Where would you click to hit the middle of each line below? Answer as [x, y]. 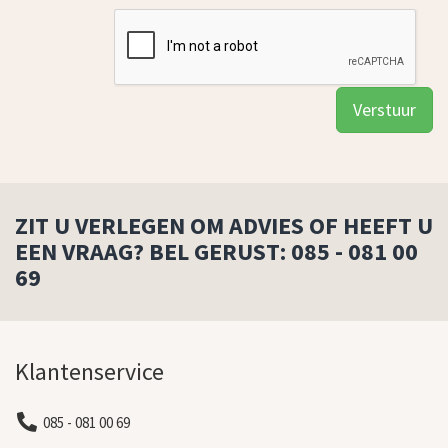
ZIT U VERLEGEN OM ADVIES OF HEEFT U [224, 225]
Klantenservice [89, 371]
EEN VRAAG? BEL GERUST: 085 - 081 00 [216, 251]
